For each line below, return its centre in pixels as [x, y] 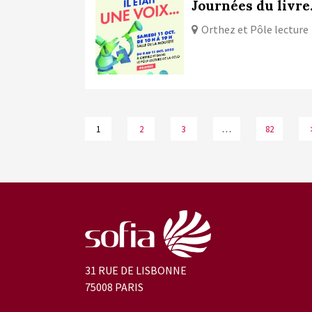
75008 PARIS [114, 287]
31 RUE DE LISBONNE [136, 270]
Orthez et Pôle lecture [255, 30]
